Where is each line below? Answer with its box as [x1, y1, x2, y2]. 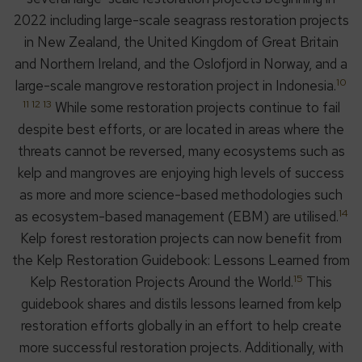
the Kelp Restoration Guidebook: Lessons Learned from [12, 251, 350, 270]
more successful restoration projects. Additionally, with [19, 339, 343, 357]
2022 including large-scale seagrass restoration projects [13, 11, 349, 30]
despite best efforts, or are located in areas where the [18, 120, 344, 139]
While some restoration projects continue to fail [51, 99, 340, 117]
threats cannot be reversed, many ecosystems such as [17, 142, 345, 161]
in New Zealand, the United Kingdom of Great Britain [23, 33, 339, 52]
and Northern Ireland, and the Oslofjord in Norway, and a [15, 55, 347, 74]
